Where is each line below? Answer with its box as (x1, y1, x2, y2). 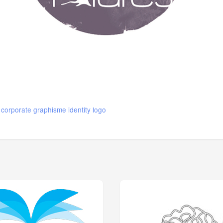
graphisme (33, 104, 67, 114)
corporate (1, 104, 32, 114)
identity (68, 104, 91, 114)
